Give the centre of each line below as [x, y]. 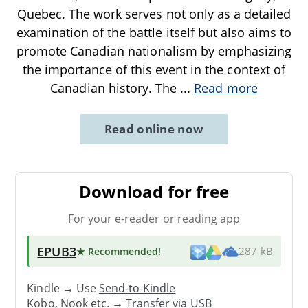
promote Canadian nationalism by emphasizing [154, 51]
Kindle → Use [63, 288]
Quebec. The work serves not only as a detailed [154, 13]
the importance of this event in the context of [154, 69]
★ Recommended [117, 251]
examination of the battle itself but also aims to [154, 32]
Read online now [154, 129]
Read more [226, 88]
